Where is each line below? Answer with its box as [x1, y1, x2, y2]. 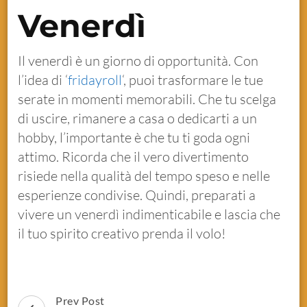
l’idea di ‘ [18, 71, 69, 89]
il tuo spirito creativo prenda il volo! [18, 225, 226, 243]
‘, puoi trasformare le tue [122, 71, 264, 89]
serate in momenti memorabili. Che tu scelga [18, 90, 277, 108]
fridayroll [68, 71, 123, 89]
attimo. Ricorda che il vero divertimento [18, 148, 249, 166]
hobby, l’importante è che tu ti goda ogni [18, 129, 251, 147]
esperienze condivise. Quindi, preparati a [18, 186, 256, 204]
